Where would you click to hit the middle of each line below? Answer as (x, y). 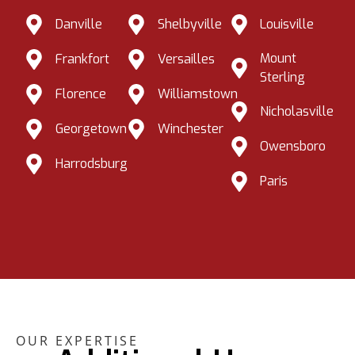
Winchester (190, 129)
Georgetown (91, 129)
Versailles (186, 59)
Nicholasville (297, 112)
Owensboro (293, 147)
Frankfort (82, 59)
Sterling (283, 78)
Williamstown (197, 94)
